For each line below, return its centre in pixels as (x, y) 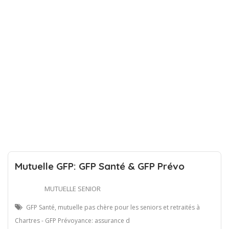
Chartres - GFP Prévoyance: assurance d (72, 220)
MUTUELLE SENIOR (73, 188)
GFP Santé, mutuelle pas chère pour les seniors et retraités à (113, 207)
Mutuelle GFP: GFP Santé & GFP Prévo (100, 166)
